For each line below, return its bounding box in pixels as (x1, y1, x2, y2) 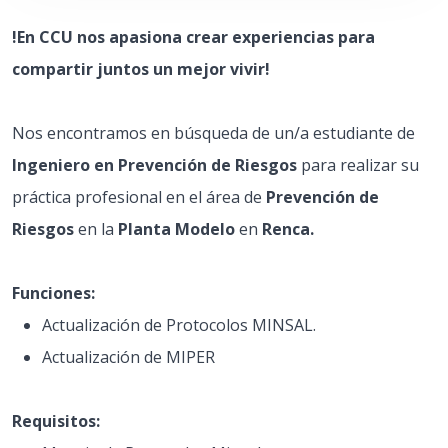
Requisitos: (12, 410, 100, 432)
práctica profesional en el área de (12, 186, 266, 208)
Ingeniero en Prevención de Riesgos (12, 154, 297, 176)
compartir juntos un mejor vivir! (12, 58, 270, 80)
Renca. (262, 218, 314, 240)
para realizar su (297, 154, 419, 176)
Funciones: (12, 282, 95, 304)
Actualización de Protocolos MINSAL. (42, 314, 316, 336)
